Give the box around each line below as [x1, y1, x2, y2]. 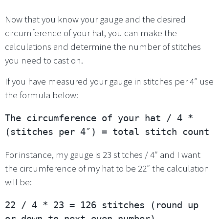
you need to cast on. [5, 54, 83, 66]
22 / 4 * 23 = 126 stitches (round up [5, 199, 198, 210]
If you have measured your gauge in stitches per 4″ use [5, 75, 214, 87]
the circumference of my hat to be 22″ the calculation [5, 162, 209, 174]
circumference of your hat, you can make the [5, 27, 177, 39]
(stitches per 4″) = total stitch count [5, 126, 209, 137]
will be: [5, 175, 32, 188]
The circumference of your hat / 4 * [5, 112, 193, 123]
